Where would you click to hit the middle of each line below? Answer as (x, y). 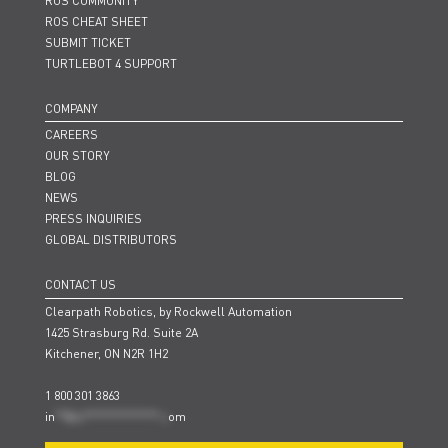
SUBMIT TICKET (88, 42)
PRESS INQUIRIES (93, 219)
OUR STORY (77, 156)
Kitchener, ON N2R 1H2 (106, 354)
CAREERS (71, 135)
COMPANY (71, 108)
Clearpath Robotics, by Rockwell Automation (168, 312)
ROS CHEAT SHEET (96, 21)
